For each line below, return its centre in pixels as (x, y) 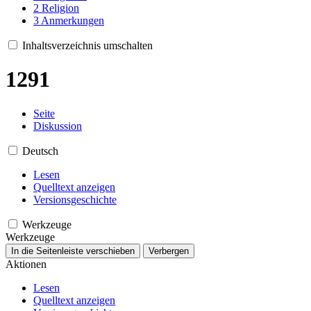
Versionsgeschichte (75, 199)
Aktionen (26, 264)
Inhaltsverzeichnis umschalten (87, 45)
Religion (60, 8)
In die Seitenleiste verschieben (73, 251)
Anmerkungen (73, 20)
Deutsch (40, 151)
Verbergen (169, 251)
